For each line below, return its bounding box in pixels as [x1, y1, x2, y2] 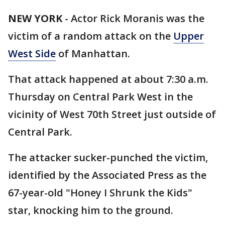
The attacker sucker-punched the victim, [8, 151, 208, 164]
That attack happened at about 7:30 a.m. [8, 72, 208, 86]
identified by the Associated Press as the [8, 168, 206, 182]
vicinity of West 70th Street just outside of [8, 107, 216, 121]
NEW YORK [8, 12, 62, 25]
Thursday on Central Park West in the [8, 90, 193, 103]
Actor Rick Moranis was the [71, 12, 204, 25]
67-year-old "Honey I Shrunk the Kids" [8, 186, 192, 199]
